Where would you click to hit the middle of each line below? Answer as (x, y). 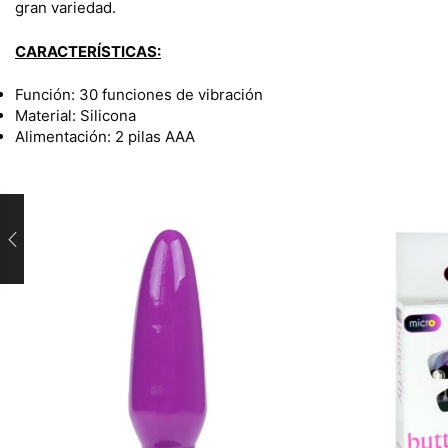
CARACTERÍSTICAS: (88, 51)
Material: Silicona (75, 115)
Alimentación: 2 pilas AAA (105, 136)
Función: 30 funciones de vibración (139, 94)
